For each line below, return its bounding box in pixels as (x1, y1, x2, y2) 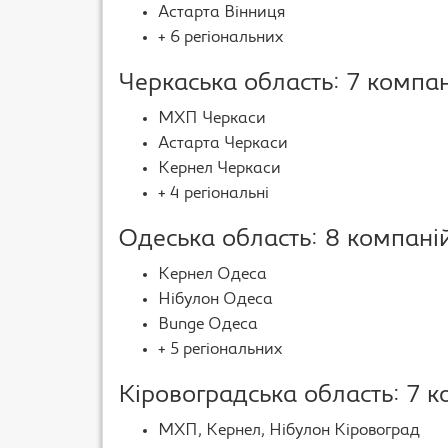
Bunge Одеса (158, 317, 258, 333)
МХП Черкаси (158, 111, 266, 127)
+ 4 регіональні (158, 186, 269, 202)
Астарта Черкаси (158, 136, 288, 152)
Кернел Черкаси (158, 161, 281, 177)
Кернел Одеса (158, 267, 267, 283)
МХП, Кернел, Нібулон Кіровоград (158, 423, 420, 439)
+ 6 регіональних (158, 30, 283, 46)
